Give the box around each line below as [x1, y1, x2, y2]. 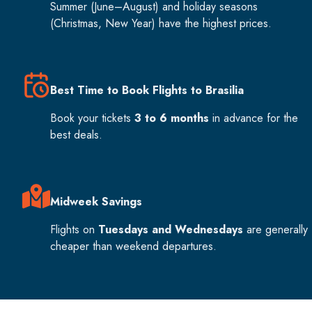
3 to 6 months [134, 110, 209, 127]
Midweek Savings [50, 194, 142, 210]
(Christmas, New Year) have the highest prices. [50, 15, 272, 32]
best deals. [50, 127, 102, 143]
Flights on [50, 221, 98, 238]
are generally [243, 221, 308, 238]
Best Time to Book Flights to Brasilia [50, 82, 244, 99]
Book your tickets [50, 110, 134, 127]
